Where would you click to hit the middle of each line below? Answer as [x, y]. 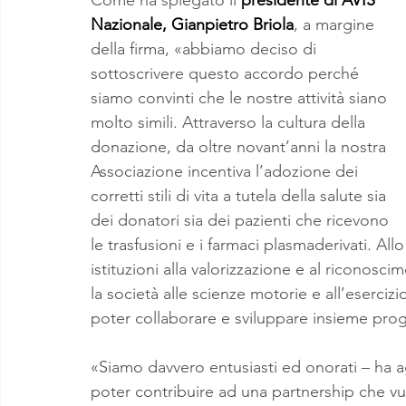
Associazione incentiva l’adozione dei [227, 171]
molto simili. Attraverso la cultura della [230, 122]
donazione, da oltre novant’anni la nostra [241, 146]
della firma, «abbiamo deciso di [206, 48]
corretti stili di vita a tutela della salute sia [241, 195]
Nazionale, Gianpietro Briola [192, 24]
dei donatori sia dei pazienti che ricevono [242, 220]
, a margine [336, 24]
